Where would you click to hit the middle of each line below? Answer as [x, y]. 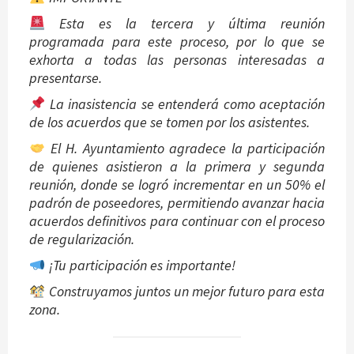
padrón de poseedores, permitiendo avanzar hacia [177, 202]
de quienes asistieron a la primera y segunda [177, 166]
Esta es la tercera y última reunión [185, 23]
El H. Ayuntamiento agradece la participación [185, 148]
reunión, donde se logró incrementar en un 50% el [177, 184]
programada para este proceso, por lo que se [177, 41]
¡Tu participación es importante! [140, 265]
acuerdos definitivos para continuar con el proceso [177, 220]
